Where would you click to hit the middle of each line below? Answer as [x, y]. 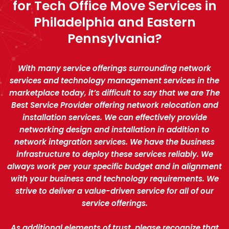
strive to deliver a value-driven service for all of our [114, 191]
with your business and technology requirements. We [114, 178]
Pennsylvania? [114, 38]
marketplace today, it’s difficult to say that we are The [114, 93]
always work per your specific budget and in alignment [114, 166]
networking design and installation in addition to [114, 129]
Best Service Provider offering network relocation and [114, 105]
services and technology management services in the [114, 80]
